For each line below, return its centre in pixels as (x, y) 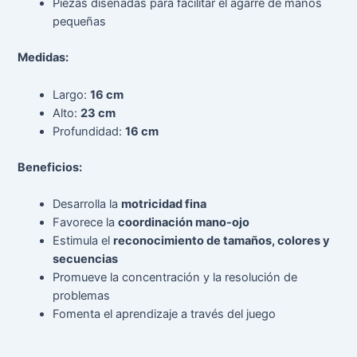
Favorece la (86, 222)
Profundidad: (89, 131)
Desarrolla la (87, 204)
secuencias (86, 259)
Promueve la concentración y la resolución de (175, 277)
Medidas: (43, 58)
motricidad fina (164, 204)
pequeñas (80, 22)
